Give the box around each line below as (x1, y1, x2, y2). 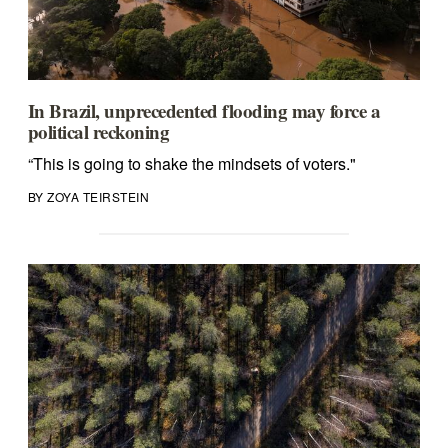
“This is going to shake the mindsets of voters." (27, 152, 356, 176)
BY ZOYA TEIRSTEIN (27, 188, 150, 206)
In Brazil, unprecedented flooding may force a (27, 97, 381, 125)
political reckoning (27, 118, 170, 146)
